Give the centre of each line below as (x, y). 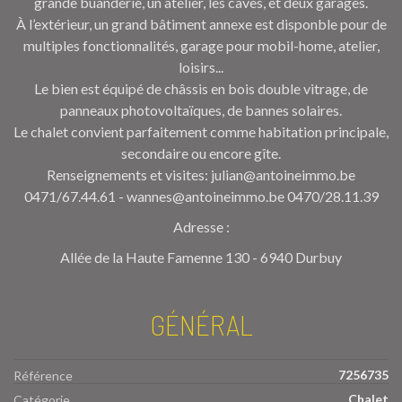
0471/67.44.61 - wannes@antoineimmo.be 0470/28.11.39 (201, 196)
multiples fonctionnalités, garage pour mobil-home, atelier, (201, 45)
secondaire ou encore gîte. (201, 153)
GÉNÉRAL (201, 323)
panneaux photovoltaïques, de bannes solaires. (201, 109)
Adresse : (201, 226)
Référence (43, 375)
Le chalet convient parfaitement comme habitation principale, (201, 131)
